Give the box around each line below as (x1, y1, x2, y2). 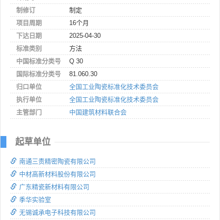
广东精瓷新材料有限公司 (19, 183, 89, 191)
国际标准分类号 (16, 70, 61, 78)
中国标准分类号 (16, 57, 61, 65)
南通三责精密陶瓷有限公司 (19, 157, 96, 165)
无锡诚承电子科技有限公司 (19, 208, 96, 216)
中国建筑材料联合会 (69, 108, 127, 116)
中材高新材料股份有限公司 (19, 170, 96, 178)
